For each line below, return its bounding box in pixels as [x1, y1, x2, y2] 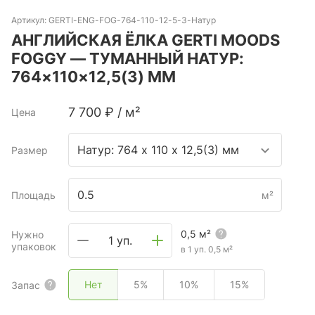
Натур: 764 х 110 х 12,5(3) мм [77, 142, 239, 157]
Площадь [11, 188, 56, 201]
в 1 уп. [181, 243, 206, 255]
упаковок [11, 240, 56, 252]
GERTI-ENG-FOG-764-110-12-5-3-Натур [49, 15, 216, 25]
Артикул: [11, 15, 49, 25]
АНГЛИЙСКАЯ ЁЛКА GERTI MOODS [11, 31, 280, 49]
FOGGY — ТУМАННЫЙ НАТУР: [11, 49, 244, 67]
